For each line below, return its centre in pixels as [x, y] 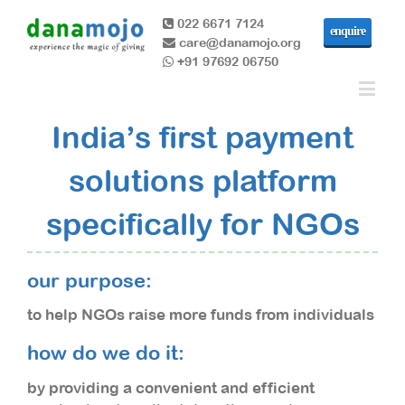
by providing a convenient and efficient [171, 387]
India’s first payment [202, 137]
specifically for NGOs [202, 224]
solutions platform [202, 180]
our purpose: [89, 280]
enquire [348, 31]
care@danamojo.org [238, 42]
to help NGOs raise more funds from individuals [201, 315]
